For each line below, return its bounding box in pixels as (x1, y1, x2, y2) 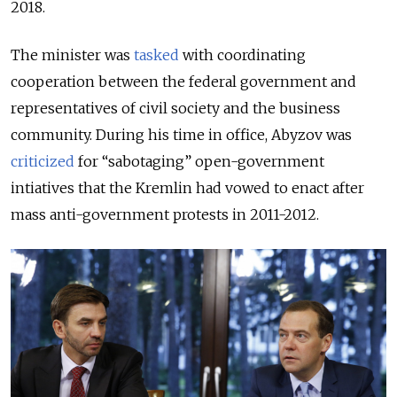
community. (11, 126, 96, 144)
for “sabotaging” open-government (74, 152, 324, 171)
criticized (11, 152, 74, 171)
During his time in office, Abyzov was (96, 126, 352, 144)
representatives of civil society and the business (11, 99, 340, 118)
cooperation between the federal (11, 73, 240, 91)
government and (240, 73, 356, 91)
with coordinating (179, 46, 306, 65)
